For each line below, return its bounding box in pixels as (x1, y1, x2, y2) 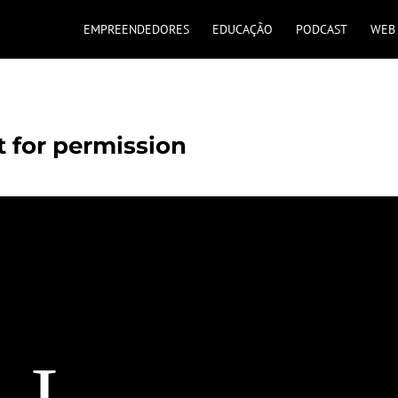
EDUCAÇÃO (211, 21, 273, 37)
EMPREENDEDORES (83, 21, 189, 37)
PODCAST (295, 21, 347, 37)
